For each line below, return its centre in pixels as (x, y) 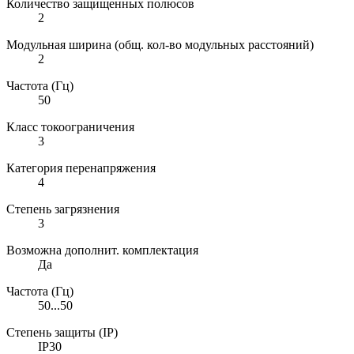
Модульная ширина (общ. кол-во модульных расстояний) (160, 44)
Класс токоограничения (70, 126)
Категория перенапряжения (81, 168)
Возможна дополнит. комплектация (102, 250)
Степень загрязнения (63, 209)
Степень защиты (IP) (62, 332)
